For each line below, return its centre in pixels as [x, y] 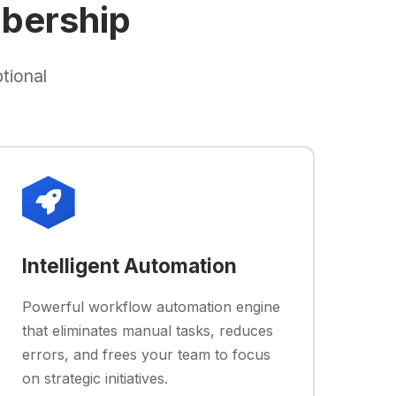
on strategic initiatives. [95, 378]
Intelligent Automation [129, 266]
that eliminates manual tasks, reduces [147, 331]
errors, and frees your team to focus [146, 354]
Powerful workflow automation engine [151, 307]
